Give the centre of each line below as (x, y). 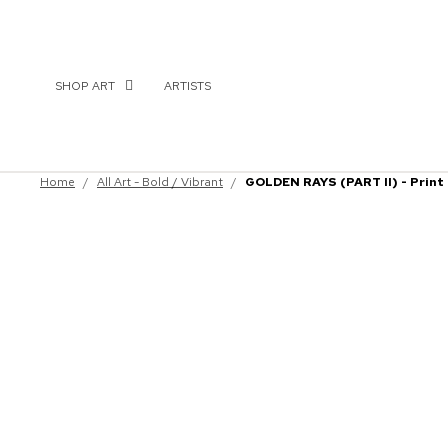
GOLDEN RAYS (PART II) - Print (344, 182)
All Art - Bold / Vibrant (160, 182)
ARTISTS (187, 85)
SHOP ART (85, 85)
